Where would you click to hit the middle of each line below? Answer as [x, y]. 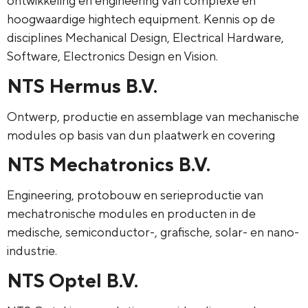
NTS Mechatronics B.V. [109, 164]
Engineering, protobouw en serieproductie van [135, 195]
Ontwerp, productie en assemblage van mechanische [153, 116]
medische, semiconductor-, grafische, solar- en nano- [153, 232]
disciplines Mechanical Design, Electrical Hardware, [145, 38]
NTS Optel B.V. [73, 280]
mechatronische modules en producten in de [131, 214]
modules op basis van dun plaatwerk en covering [141, 135]
